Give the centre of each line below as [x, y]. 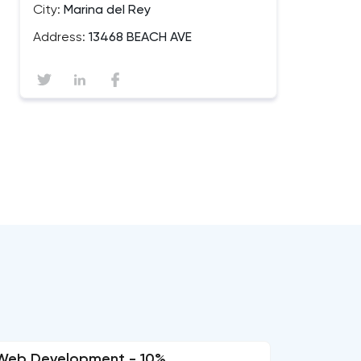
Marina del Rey [106, 10]
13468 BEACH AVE [139, 38]
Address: [59, 38]
